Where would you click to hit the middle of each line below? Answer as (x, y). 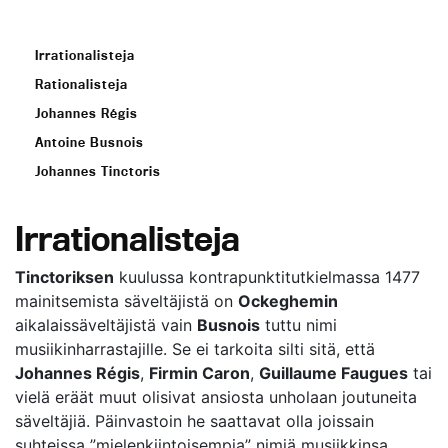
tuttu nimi (298, 325)
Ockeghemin (288, 301)
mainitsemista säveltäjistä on (126, 301)
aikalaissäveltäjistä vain (106, 325)
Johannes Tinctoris (98, 171)
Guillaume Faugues (333, 373)
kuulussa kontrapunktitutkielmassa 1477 (267, 277)
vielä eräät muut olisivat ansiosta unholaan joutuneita (216, 397)
